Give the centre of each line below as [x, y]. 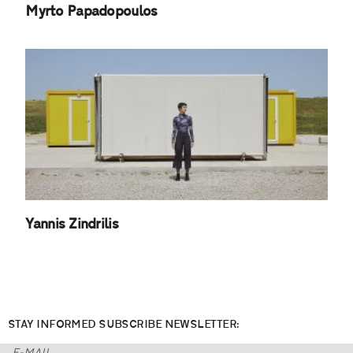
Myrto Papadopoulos [91, 13]
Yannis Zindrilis [72, 225]
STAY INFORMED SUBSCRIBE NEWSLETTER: [124, 325]
